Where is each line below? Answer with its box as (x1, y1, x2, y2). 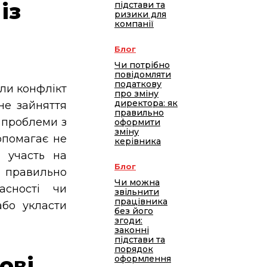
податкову (114, 79, 162, 90)
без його (114, 206, 153, 217)
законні (114, 225, 149, 236)
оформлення (114, 253, 171, 265)
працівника (114, 196, 167, 207)
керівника (114, 136, 161, 147)
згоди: (114, 215, 142, 226)
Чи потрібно (114, 60, 170, 71)
